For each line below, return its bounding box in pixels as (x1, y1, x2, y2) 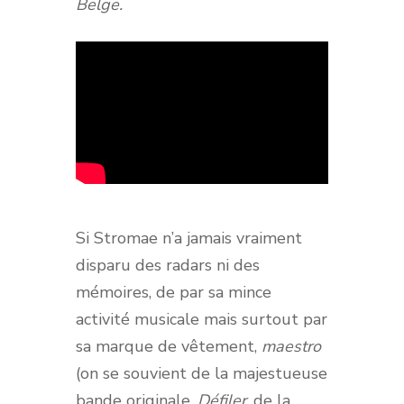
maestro (262, 335, 321, 357)
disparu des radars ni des (76, 253, 260, 276)
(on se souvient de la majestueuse (76, 362, 327, 384)
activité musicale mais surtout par (76, 308, 327, 330)
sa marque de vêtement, (76, 335, 262, 357)
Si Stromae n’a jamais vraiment (76, 226, 302, 249)
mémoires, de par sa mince (76, 280, 271, 303)
